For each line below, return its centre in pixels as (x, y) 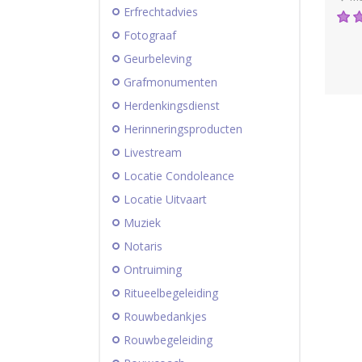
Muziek (142, 222)
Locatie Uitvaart (165, 199)
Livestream (153, 152)
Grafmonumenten (170, 82)
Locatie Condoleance (179, 175)
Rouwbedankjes (165, 316)
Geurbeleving (158, 58)
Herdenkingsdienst (172, 105)
